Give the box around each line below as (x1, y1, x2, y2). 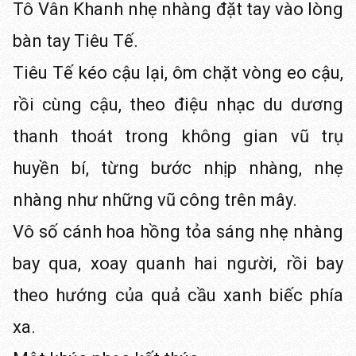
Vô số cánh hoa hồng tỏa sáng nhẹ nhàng (13, 222, 343, 242)
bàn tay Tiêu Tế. (13, 31, 138, 51)
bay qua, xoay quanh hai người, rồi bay (13, 253, 343, 273)
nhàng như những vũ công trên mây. (13, 190, 297, 210)
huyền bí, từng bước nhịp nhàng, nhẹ (13, 158, 343, 178)
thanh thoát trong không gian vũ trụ (13, 126, 343, 146)
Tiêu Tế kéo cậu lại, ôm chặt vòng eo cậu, (13, 63, 343, 83)
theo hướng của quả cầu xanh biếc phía (13, 285, 343, 305)
